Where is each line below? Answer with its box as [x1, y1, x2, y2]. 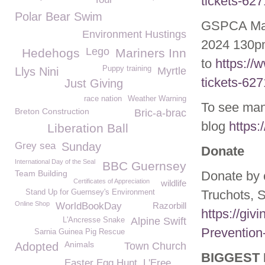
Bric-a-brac [134, 107, 186, 119]
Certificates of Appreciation [73, 177, 150, 185]
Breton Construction [15, 106, 89, 116]
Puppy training [102, 64, 151, 73]
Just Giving [64, 77, 123, 90]
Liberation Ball [47, 121, 128, 135]
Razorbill [153, 201, 186, 211]
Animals [64, 240, 94, 249]
